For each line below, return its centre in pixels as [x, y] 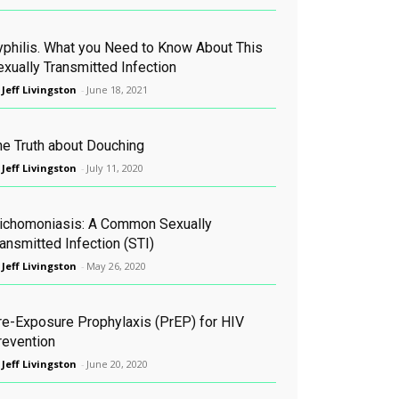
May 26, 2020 [116, 265]
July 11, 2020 [115, 167]
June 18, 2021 [117, 89]
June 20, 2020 [117, 363]
